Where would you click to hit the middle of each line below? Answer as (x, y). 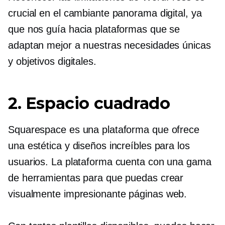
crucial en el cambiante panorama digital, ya (105, 13)
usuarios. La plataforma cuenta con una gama (110, 161)
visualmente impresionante (67, 194)
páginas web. (156, 194)
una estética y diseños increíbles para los (99, 145)
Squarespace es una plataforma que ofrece (104, 129)
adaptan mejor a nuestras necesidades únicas (109, 45)
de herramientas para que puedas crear (96, 178)
